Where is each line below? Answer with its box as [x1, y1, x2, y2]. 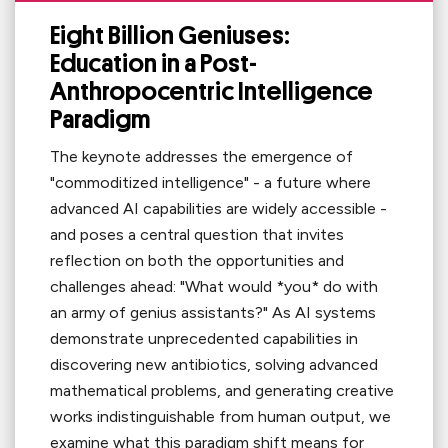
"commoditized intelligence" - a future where [50, 173, 371, 193]
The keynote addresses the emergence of [50, 147, 353, 167]
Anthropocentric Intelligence [50, 79, 373, 106]
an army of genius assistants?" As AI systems [50, 303, 376, 323]
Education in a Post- [50, 51, 257, 78]
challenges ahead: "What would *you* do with [50, 277, 378, 297]
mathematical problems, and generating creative [50, 381, 394, 401]
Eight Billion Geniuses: [50, 23, 290, 50]
